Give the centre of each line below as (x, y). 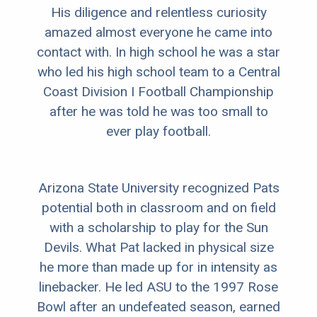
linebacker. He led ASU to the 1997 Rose (158, 287)
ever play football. (158, 132)
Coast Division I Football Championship (158, 92)
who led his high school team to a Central (158, 72)
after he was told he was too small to (158, 112)
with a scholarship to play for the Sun (158, 228)
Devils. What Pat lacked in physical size (158, 248)
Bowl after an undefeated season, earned (158, 307)
